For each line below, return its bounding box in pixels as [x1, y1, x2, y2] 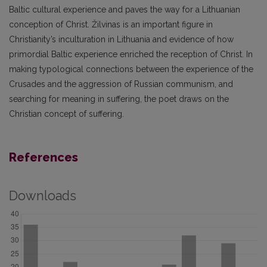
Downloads [9, 188, 76, 203]
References [9, 150, 78, 164]
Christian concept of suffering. [9, 108, 126, 119]
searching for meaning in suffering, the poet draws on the [9, 94, 229, 104]
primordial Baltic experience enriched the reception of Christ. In [9, 49, 253, 59]
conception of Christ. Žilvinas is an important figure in [9, 19, 213, 29]
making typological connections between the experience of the [9, 64, 253, 74]
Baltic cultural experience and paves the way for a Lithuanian [9, 4, 240, 14]
